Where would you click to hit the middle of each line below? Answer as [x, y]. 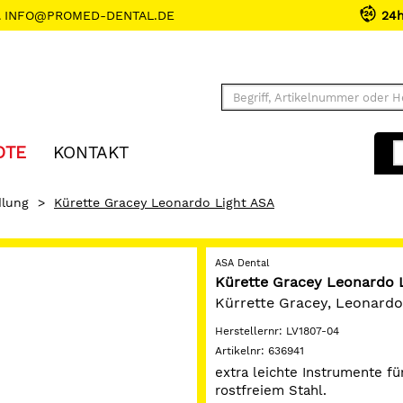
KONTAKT [91, 153]
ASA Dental [242, 263]
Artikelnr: [242, 351]
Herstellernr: [251, 331]
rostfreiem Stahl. [271, 390]
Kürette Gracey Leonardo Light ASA [164, 202]
